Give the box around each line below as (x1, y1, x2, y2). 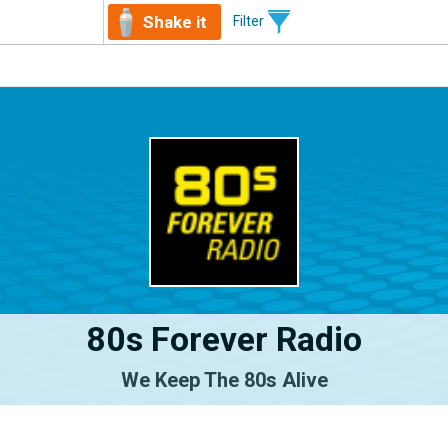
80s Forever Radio (86, 319, 362, 359)
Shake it (143, 12, 207, 32)
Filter (233, 12, 267, 29)
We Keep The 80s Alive (120, 368, 328, 392)
